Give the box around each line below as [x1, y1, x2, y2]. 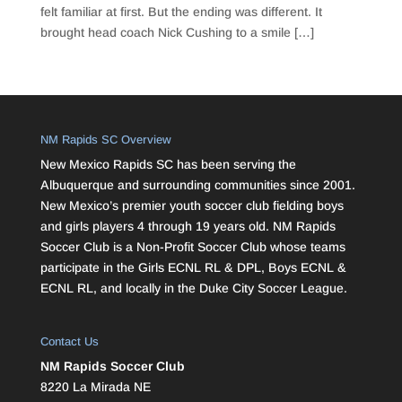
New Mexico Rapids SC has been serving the [39, 157, 296, 172]
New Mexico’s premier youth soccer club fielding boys [39, 198, 344, 214]
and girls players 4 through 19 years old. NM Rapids [39, 219, 336, 234]
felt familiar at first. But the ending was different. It [39, 4, 322, 20]
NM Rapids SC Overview [39, 133, 171, 147]
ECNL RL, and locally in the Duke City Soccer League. [39, 281, 347, 296]
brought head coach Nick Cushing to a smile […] [39, 25, 314, 40]
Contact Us [39, 335, 99, 349]
